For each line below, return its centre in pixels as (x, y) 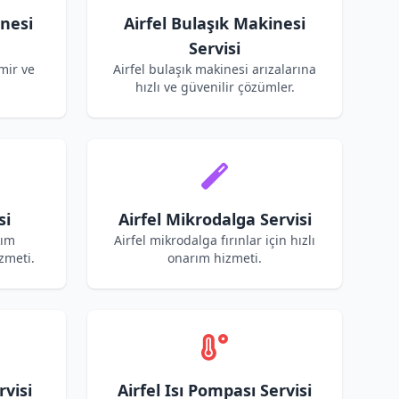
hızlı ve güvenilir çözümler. (215, 87)
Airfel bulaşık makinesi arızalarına (215, 69)
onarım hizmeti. (215, 258)
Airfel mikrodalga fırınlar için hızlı (215, 240)
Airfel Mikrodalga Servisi (215, 219)
